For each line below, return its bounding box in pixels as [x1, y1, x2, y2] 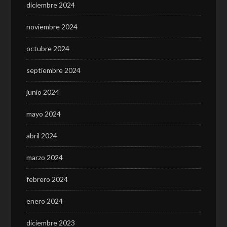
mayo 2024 [26, 109, 61, 118]
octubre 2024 [26, 44, 70, 53]
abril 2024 [26, 131, 58, 140]
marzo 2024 [26, 153, 63, 162]
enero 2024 [26, 197, 63, 205]
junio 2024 [26, 88, 60, 96]
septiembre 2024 [26, 66, 81, 74]
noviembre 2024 [26, 22, 78, 31]
